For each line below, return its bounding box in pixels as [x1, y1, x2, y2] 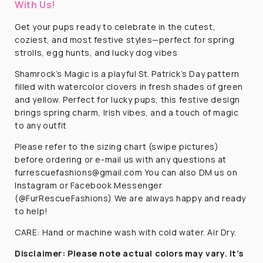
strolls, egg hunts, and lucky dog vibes [15, 46, 178, 58]
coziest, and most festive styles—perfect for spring [15, 33, 235, 45]
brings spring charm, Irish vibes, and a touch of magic [15, 106, 239, 118]
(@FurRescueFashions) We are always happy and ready [15, 192, 247, 204]
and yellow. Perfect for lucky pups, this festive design [15, 93, 241, 105]
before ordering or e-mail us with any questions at [15, 153, 227, 165]
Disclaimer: [15, 247, 66, 259]
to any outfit [15, 119, 67, 131]
